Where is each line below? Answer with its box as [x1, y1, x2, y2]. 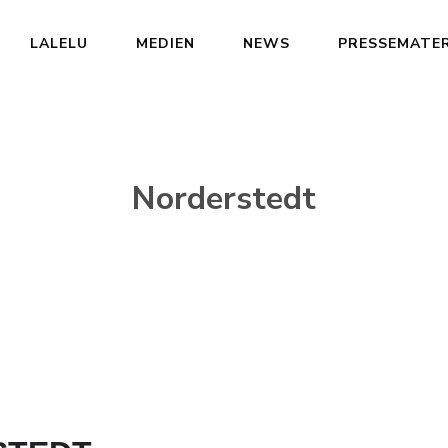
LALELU [30, 34, 89, 53]
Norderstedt [132, 177, 316, 220]
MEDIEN [136, 34, 196, 53]
